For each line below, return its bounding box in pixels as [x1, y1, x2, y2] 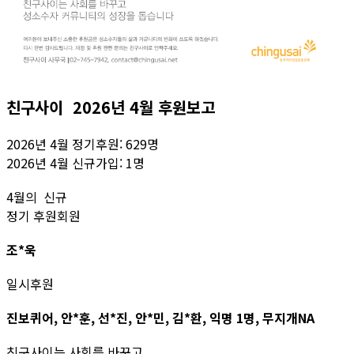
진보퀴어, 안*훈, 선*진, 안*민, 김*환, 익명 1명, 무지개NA [6, 307, 314, 327]
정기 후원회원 [6, 205, 81, 225]
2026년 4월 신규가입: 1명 [6, 153, 145, 172]
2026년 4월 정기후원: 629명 [6, 134, 162, 153]
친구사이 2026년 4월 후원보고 [6, 95, 220, 119]
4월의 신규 [6, 186, 67, 206]
